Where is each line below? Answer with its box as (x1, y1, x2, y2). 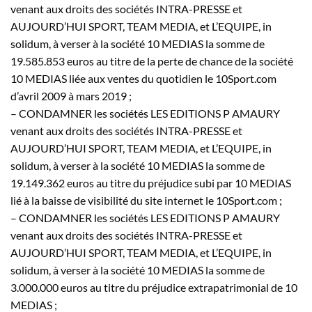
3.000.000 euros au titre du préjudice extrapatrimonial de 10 (10, 280, 297, 294)
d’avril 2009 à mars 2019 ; (10, 88, 132, 102)
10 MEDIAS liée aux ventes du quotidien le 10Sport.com (10, 71, 276, 85)
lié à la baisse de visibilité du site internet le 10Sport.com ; (10, 193, 282, 207)
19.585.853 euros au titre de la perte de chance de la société (10, 54, 293, 68)
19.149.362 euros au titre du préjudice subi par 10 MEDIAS (10, 175, 291, 189)
